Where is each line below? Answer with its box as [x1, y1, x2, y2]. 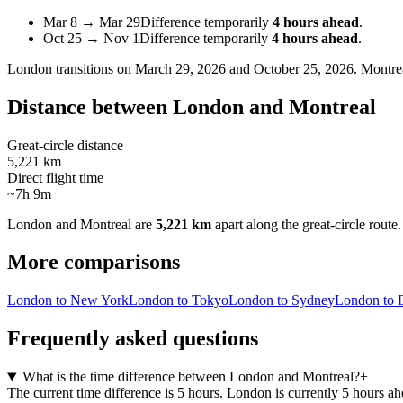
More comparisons [7, 250, 180, 274]
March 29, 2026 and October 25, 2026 [135, 60, 354, 76]
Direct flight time [7, 169, 103, 185]
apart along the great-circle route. [215, 216, 401, 232]
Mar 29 [99, 13, 140, 30]
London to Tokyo [129, 292, 228, 309]
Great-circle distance [7, 137, 123, 153]
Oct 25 [43, 30, 82, 46]
